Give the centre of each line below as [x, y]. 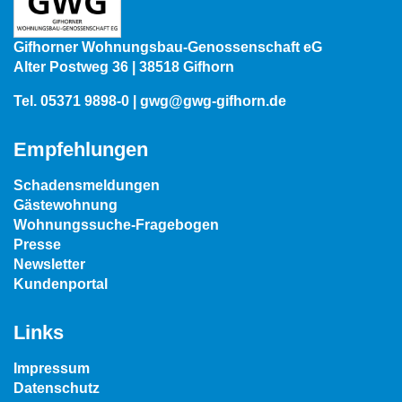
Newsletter [49, 265]
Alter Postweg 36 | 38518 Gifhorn [124, 67]
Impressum [52, 369]
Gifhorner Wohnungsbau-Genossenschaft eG [168, 48]
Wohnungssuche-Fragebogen [116, 225]
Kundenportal [61, 284]
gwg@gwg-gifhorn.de [213, 101]
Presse [37, 245]
